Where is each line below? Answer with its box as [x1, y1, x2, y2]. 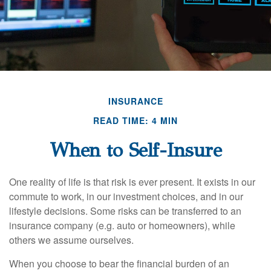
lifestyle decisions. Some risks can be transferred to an [9, 203, 241, 218]
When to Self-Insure [49, 138, 222, 162]
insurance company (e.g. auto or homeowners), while [9, 218, 235, 232]
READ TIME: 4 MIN [93, 114, 178, 126]
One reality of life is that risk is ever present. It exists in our [9, 174, 255, 189]
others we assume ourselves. [9, 232, 134, 247]
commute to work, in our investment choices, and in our [9, 189, 243, 203]
